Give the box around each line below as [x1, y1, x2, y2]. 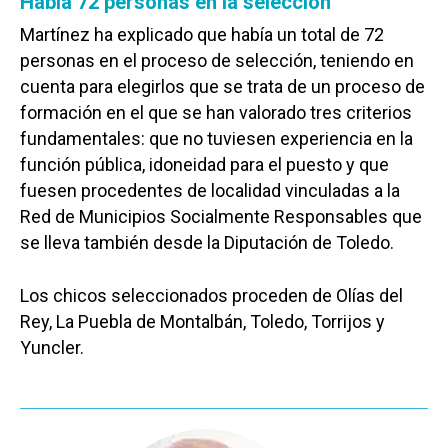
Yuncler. [20, 336, 84, 358]
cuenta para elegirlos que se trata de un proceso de [20, 75, 425, 97]
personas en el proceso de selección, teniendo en [20, 49, 414, 71]
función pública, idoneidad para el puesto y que [20, 153, 389, 175]
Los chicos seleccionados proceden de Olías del [20, 284, 403, 306]
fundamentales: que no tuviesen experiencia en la [20, 127, 413, 149]
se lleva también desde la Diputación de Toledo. [20, 231, 394, 253]
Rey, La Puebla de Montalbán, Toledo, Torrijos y [20, 310, 385, 332]
